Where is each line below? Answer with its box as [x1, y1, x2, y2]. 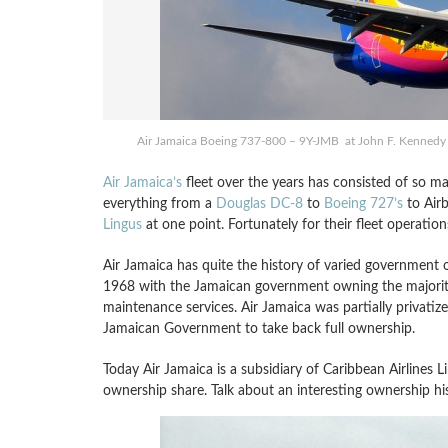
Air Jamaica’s [102, 175, 182, 190]
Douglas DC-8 [215, 196, 303, 211]
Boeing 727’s [323, 196, 403, 211]
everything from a [102, 196, 216, 211]
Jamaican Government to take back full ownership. [102, 321, 415, 336]
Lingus [102, 217, 142, 232]
